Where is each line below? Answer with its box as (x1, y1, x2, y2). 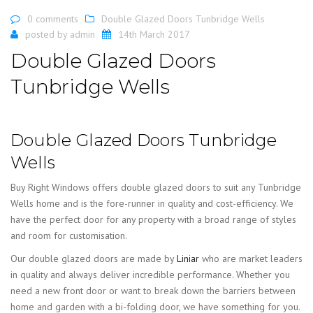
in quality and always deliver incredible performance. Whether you (10, 268, 290, 282)
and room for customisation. (10, 229, 127, 242)
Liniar (177, 252, 199, 265)
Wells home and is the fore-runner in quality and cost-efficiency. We (10, 197, 293, 210)
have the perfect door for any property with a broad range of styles (10, 213, 296, 226)
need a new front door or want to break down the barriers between (10, 284, 296, 298)
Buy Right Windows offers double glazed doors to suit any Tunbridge (10, 181, 301, 194)
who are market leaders (199, 252, 303, 265)
